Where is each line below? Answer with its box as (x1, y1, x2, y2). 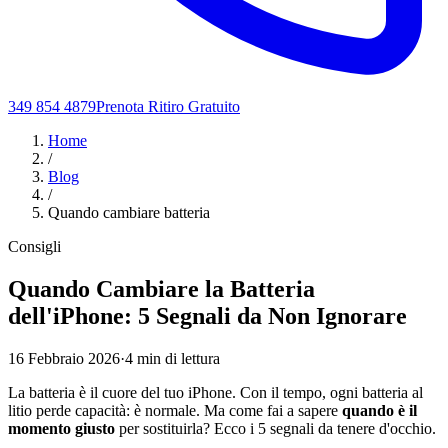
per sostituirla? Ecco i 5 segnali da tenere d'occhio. (115, 419, 436, 437)
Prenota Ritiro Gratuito (96, 98, 240, 115)
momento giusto (8, 419, 115, 437)
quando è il (342, 401, 417, 419)
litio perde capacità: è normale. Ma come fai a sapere (8, 401, 342, 419)
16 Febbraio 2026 (8, 349, 120, 367)
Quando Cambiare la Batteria (8, 275, 315, 302)
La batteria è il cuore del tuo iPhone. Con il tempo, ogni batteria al (8, 383, 423, 401)
